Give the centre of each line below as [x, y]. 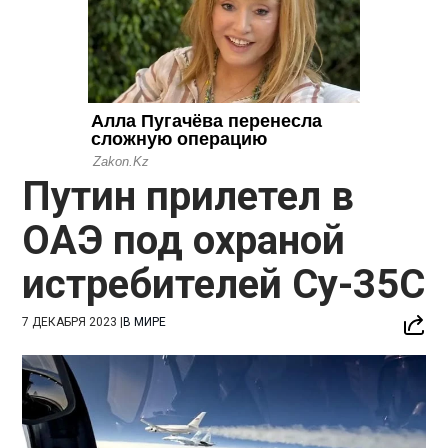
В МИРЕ [145, 321]
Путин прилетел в [188, 196]
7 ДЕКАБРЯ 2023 [70, 321]
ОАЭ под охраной [184, 240]
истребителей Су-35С [224, 284]
